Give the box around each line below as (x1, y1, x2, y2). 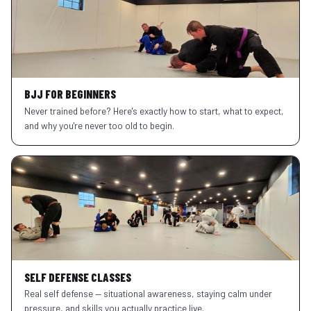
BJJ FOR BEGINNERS (24, 87, 116, 101)
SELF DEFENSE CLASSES (24, 269, 131, 284)
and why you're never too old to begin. (24, 119, 174, 132)
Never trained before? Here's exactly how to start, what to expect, (24, 105, 284, 117)
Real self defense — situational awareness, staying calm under (24, 287, 272, 300)
